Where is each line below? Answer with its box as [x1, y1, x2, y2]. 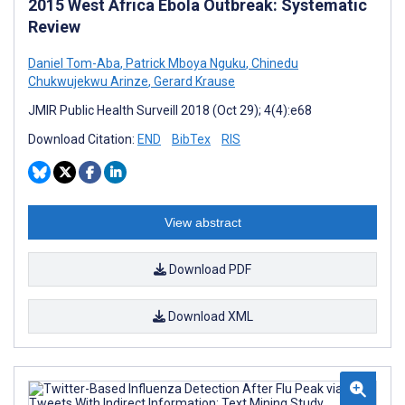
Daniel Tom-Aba [28, 55, 120, 71]
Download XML [165, 308, 253, 324]
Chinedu [249, 55, 298, 71]
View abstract [164, 214, 241, 230]
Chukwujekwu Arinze [28, 73, 148, 89]
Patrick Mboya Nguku [123, 55, 246, 71]
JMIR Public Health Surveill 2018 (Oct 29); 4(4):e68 [28, 102, 312, 118]
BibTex [172, 131, 211, 146]
